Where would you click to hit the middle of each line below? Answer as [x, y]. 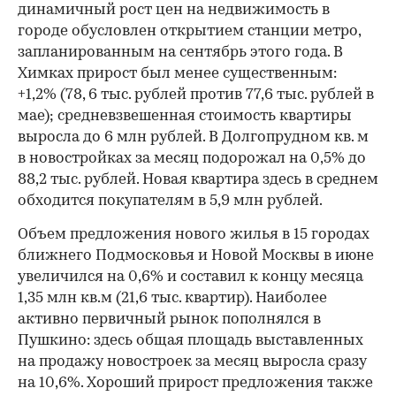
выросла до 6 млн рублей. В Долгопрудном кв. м [193, 138]
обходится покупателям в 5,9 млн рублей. [170, 202]
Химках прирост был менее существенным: [177, 74]
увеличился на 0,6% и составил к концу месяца [190, 278]
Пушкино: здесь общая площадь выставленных [190, 341]
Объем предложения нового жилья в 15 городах [194, 235]
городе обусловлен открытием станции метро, [189, 32]
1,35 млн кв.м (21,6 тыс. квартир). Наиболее [172, 299]
